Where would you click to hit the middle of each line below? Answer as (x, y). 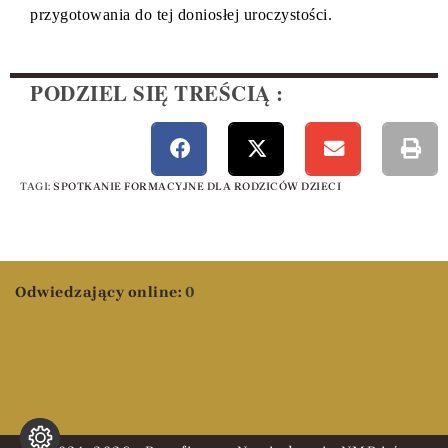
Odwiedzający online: (100, 291)
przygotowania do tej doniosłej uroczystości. (181, 15)
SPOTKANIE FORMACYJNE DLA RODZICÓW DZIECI (197, 186)
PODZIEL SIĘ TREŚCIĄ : (157, 93)
